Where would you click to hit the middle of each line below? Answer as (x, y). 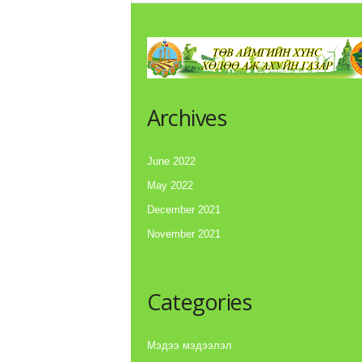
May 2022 (170, 186)
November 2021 (183, 234)
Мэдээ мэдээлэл (189, 346)
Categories (199, 302)
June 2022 (171, 162)
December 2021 (183, 210)
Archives (187, 118)
